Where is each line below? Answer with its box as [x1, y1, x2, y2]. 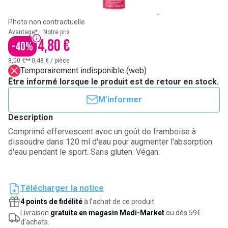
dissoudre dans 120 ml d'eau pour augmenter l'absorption [8, 137, 212, 147]
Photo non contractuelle [8, 18, 85, 26]
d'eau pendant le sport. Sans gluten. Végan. [8, 147, 160, 157]
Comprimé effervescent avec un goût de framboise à [8, 127, 196, 136]
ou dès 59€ [164, 209, 201, 217]
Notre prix [43, 28, 70, 36]
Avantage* [8, 28, 38, 36]
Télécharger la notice [20, 183, 104, 193]
